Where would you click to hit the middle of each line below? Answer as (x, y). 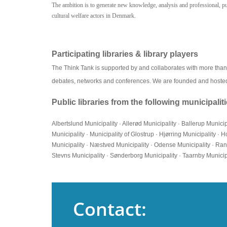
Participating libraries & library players (125, 54)
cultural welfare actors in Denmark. (94, 16)
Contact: (110, 209)
